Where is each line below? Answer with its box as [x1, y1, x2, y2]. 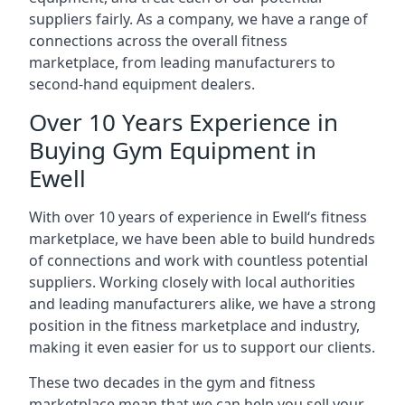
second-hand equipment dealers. [29, 74, 255, 94]
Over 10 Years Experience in [29, 106, 338, 138]
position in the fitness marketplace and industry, [29, 316, 360, 335]
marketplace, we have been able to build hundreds [29, 229, 375, 249]
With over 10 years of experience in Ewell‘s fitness [29, 207, 367, 227]
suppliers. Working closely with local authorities [29, 272, 355, 292]
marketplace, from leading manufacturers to [29, 52, 335, 72]
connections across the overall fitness [29, 31, 287, 51]
